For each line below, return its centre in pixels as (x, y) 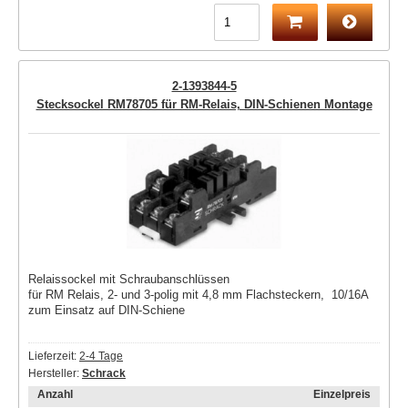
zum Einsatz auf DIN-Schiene (107, 311)
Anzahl (55, 395)
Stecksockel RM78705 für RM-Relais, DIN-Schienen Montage (204, 104)
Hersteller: (55, 374)
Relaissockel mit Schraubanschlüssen (129, 280)
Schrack (104, 374)
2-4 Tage (101, 357)
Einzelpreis (342, 395)
